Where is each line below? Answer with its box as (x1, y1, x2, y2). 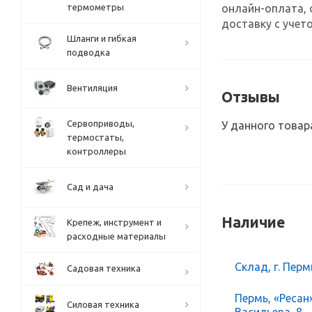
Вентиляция (67, 83, 118, 93)
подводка (67, 47, 110, 57)
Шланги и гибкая (67, 33, 136, 43)
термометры (67, 2, 124, 12)
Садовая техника (67, 263, 141, 273)
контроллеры (67, 146, 126, 156)
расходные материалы (67, 231, 166, 241)
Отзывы (221, 88, 280, 105)
